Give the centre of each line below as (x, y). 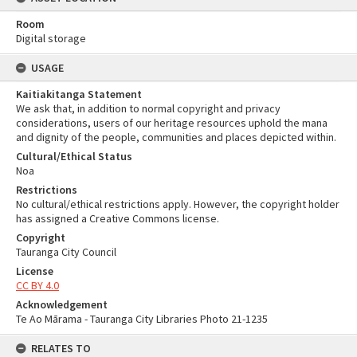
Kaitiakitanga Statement (79, 94)
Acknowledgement (62, 304)
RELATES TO (61, 348)
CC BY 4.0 (37, 285)
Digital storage (51, 38)
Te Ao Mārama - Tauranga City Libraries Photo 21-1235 (142, 319)
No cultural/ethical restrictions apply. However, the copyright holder (178, 204)
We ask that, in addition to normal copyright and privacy (148, 108)
